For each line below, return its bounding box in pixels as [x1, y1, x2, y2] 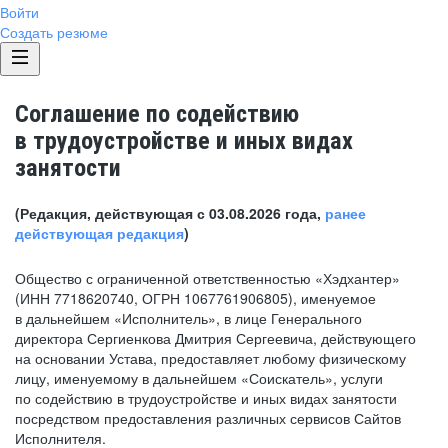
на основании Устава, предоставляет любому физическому [15, 348, 406, 368]
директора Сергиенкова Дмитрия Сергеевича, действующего [15, 328, 416, 348]
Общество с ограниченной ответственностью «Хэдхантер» [15, 268, 400, 288]
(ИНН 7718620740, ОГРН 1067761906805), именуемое [15, 288, 376, 308]
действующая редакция [15, 223, 184, 243]
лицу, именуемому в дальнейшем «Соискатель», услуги [15, 368, 383, 388]
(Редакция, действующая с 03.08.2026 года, [15, 203, 325, 223]
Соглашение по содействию [15, 100, 299, 128]
